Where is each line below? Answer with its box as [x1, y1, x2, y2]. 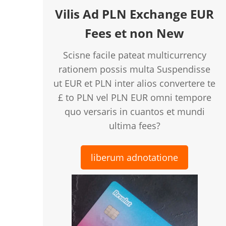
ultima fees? [108, 120, 160, 132]
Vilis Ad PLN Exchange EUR [55, 6, 214, 22]
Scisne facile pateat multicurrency [63, 49, 206, 61]
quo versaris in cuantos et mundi [64, 105, 205, 118]
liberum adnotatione [91, 151, 179, 163]
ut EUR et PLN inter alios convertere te [53, 77, 216, 89]
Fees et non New [85, 25, 185, 41]
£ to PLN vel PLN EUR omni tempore [58, 91, 211, 103]
